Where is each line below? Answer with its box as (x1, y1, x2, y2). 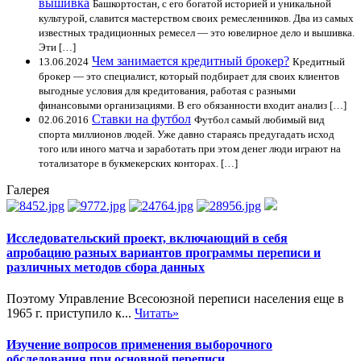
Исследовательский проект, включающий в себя (6, 230, 288, 245)
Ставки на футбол (92, 112, 191, 127)
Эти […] (39, 41, 76, 54)
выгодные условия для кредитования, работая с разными (39, 85, 296, 98)
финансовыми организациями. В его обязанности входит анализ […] (39, 99, 346, 112)
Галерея (6, 183, 49, 197)
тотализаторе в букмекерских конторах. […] (39, 157, 238, 170)
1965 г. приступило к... (6, 305, 135, 320)
